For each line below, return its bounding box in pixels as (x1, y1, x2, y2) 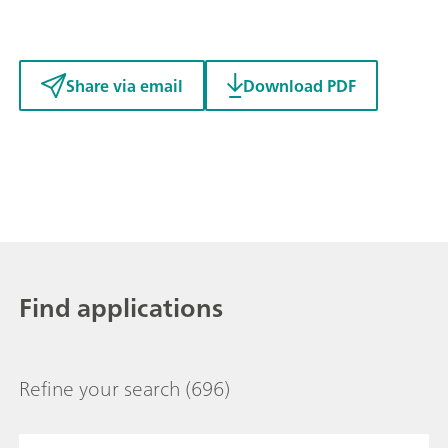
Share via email (65, 71, 183, 100)
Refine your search (19, 371, 180, 407)
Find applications (19, 285, 223, 331)
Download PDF (242, 71, 356, 100)
